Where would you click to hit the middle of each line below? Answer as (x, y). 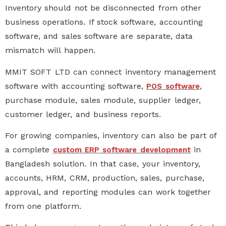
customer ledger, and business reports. (83, 114)
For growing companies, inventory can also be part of (111, 135)
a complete (29, 149)
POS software (173, 86)
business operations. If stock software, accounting (104, 22)
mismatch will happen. (50, 50)
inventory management (170, 72)
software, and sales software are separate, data (99, 36)
